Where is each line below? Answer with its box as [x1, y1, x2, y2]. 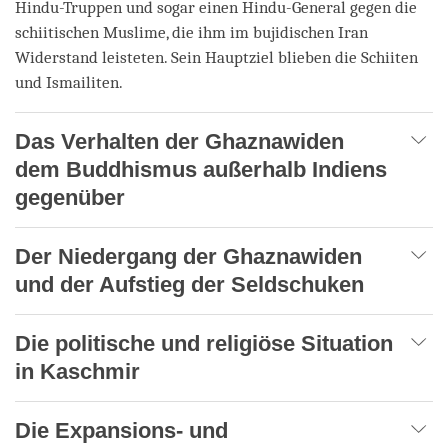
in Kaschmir [15, 358, 140, 384]
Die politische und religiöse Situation [15, 330, 393, 356]
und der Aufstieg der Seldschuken [15, 271, 364, 297]
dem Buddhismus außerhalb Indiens [15, 156, 387, 182]
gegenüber [15, 184, 125, 210]
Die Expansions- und [15, 417, 228, 443]
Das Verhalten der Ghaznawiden [15, 128, 344, 154]
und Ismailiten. [15, 72, 123, 92]
